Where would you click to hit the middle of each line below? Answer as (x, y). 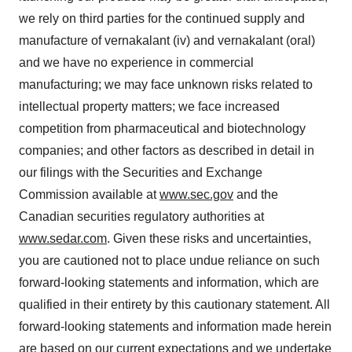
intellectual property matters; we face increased (149, 106)
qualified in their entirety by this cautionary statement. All (174, 304)
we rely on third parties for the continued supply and (162, 18)
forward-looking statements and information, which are (169, 282)
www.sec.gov (196, 194)
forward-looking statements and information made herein (175, 326)
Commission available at (89, 194)
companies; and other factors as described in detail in (167, 150)
